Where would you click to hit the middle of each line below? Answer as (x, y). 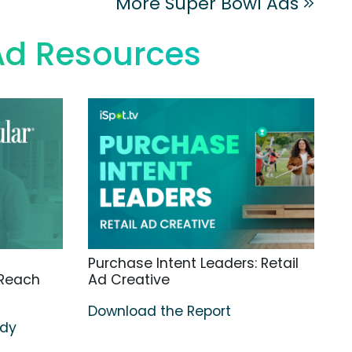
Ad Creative (129, 280)
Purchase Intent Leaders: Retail (193, 264)
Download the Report (159, 312)
